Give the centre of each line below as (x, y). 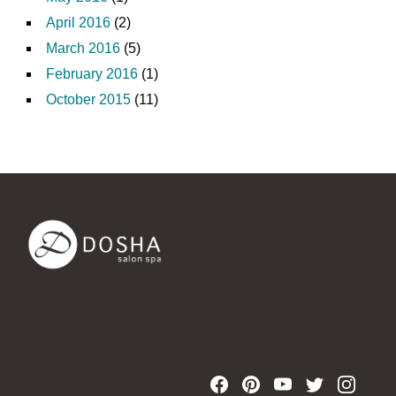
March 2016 (83, 48)
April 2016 (78, 22)
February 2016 (92, 73)
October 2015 (88, 99)
